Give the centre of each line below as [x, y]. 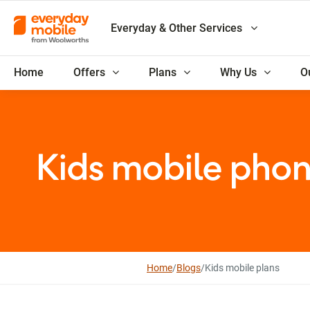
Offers [89, 72]
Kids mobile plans [242, 267]
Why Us [238, 72]
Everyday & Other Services [177, 28]
